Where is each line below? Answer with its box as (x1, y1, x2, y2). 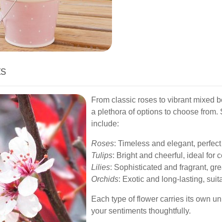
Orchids (91, 175, 118, 183)
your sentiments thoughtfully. (91, 207, 191, 215)
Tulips (91, 151, 112, 160)
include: (91, 119, 119, 128)
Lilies (91, 163, 110, 171)
